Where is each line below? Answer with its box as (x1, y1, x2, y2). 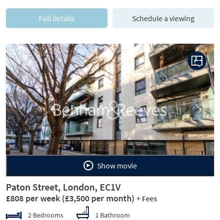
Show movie (116, 161, 137, 170)
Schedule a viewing (132, 13, 194, 23)
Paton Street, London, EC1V (6, 181, 121, 193)
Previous (21, 110, 47, 119)
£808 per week (6, 192, 62, 204)
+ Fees (137, 194, 157, 203)
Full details (39, 13, 75, 23)
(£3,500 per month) (62, 192, 135, 204)
